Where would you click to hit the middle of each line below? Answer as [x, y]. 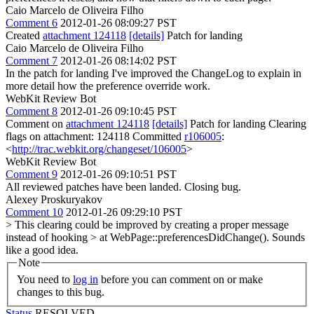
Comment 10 [34, 212]
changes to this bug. [61, 292]
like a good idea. [42, 250]
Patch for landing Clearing [247, 124]
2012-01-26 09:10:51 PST [118, 174]
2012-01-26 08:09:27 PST [118, 23]
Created [24, 35]
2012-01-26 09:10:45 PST [118, 111]
